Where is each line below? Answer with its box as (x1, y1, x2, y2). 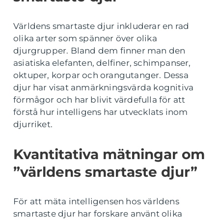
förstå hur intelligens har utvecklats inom (13, 107, 188, 117)
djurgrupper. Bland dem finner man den (13, 45, 186, 55)
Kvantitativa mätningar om (13, 145, 205, 163)
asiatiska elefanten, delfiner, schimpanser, (13, 57, 191, 68)
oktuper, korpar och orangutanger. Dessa (13, 70, 189, 80)
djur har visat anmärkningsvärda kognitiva (13, 82, 194, 92)
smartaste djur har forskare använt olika (13, 208, 183, 219)
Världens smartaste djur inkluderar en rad (13, 21, 190, 31)
